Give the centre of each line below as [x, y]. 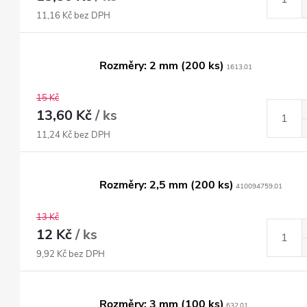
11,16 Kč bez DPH [73, 16]
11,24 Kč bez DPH [73, 135]
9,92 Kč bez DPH [71, 254]
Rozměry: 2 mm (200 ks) [162, 66]
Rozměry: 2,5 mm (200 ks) [167, 185]
